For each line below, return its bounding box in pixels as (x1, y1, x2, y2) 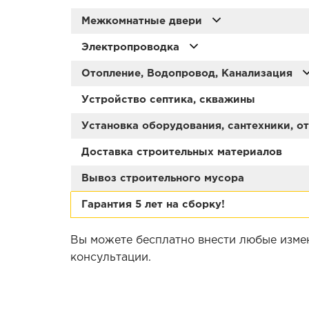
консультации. (70, 252, 151, 263)
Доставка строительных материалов (81, 147, 282, 157)
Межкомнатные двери (81, 16, 206, 26)
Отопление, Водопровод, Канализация (81, 68, 296, 78)
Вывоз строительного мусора (81, 173, 244, 183)
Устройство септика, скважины (81, 94, 255, 104)
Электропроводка (81, 42, 183, 52)
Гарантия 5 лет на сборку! (81, 199, 225, 209)
